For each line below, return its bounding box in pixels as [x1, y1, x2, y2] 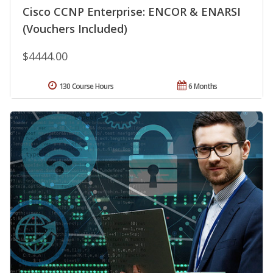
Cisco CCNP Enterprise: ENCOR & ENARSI [23, 4, 241, 19]
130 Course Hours [58, 81, 114, 92]
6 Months [188, 81, 218, 92]
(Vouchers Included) [23, 21, 127, 37]
